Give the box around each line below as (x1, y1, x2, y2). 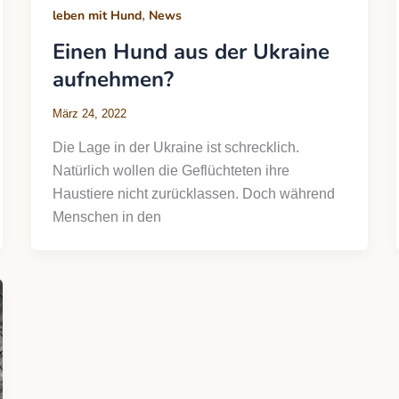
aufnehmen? (52, 65, 174, 94)
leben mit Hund (52, 7, 142, 25)
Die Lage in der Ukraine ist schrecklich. (52, 139, 299, 155)
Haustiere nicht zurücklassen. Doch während (52, 185, 335, 201)
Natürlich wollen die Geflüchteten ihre (52, 162, 289, 178)
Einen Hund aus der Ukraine (52, 37, 330, 66)
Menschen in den (52, 208, 161, 224)
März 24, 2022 (52, 107, 126, 121)
